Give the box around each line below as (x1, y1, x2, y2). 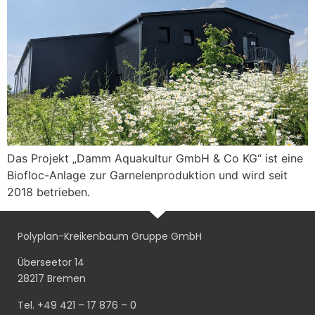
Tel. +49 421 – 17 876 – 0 (18, 297, 136, 312)
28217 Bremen (18, 271, 86, 286)
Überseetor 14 (18, 255, 84, 270)
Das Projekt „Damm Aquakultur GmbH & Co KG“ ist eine (7, 151, 303, 166)
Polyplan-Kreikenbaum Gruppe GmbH (18, 229, 202, 243)
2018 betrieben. (7, 185, 90, 200)
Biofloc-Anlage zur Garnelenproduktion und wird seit (7, 168, 288, 183)
